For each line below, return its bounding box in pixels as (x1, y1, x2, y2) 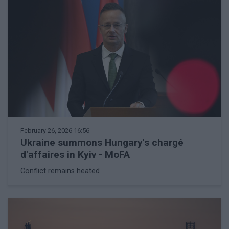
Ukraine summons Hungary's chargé (20, 136, 184, 149)
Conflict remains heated (20, 167, 100, 176)
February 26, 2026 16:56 (20, 127, 89, 135)
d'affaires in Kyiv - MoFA (20, 149, 130, 161)
